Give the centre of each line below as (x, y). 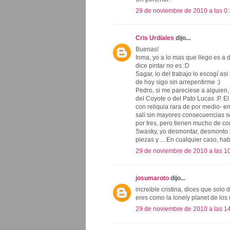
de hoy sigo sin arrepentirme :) (178, 82)
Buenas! (147, 49)
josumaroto (152, 178)
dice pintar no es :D (162, 65)
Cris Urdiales (155, 38)
